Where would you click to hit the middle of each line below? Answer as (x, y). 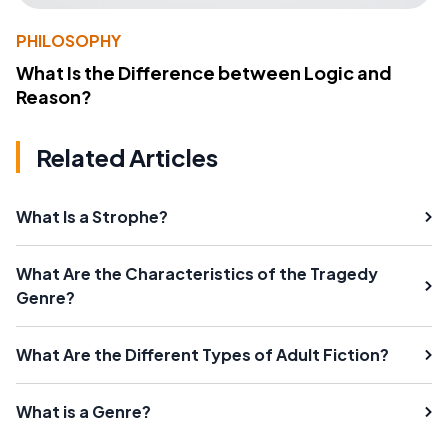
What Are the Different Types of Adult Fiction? (202, 355)
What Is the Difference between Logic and (204, 73)
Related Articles (127, 157)
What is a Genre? (83, 412)
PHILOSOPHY (68, 41)
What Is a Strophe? (92, 217)
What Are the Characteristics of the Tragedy (197, 274)
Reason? (54, 97)
